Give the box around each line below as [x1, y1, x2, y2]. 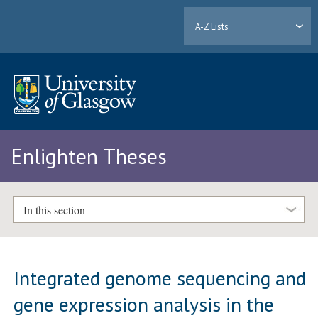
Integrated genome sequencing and [13, 264, 307, 291]
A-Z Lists [195, 20, 229, 33]
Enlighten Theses [11, 142, 167, 170]
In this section [23, 202, 85, 217]
